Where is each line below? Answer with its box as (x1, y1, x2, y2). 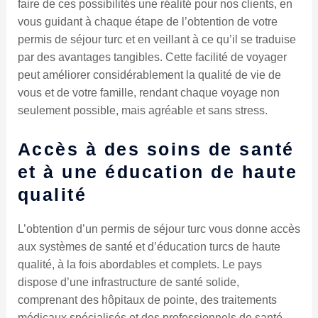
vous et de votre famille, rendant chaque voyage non (17, 87, 280, 99)
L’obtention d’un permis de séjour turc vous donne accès (17, 223, 300, 236)
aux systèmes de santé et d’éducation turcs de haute (17, 241, 280, 253)
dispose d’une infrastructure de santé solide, (17, 276, 239, 289)
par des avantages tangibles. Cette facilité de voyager (17, 51, 287, 64)
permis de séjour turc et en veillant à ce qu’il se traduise (17, 33, 296, 46)
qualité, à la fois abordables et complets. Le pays (17, 258, 262, 271)
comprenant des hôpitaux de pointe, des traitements (17, 294, 277, 307)
